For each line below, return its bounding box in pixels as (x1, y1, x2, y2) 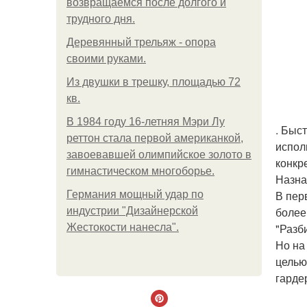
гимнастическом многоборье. (66, 165, 214, 177)
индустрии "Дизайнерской (66, 205, 198, 217)
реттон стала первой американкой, (66, 132, 243, 144)
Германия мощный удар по (66, 188, 204, 200)
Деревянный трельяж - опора (66, 36, 216, 48)
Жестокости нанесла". (66, 221, 179, 233)
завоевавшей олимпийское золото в (66, 149, 251, 160)
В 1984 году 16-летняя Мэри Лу (66, 116, 225, 127)
